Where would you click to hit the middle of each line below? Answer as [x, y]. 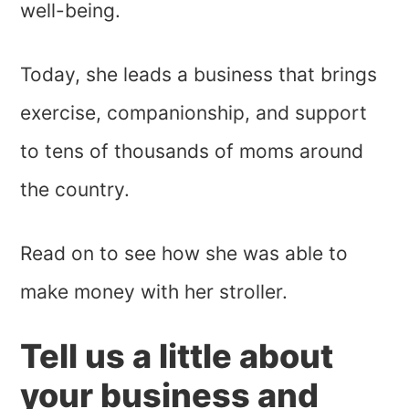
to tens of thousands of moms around [192, 152]
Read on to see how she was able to [184, 254]
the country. [75, 190]
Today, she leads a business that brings [199, 75]
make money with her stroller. [154, 292]
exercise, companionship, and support [194, 113]
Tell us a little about [177, 357]
